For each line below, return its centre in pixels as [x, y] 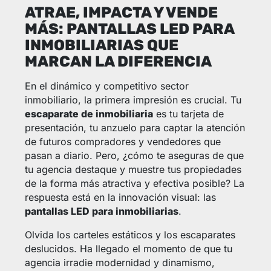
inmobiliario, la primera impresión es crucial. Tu [133, 100]
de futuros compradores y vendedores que [122, 142]
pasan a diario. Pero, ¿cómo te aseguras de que [134, 156]
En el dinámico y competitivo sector [106, 86]
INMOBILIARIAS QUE [101, 45]
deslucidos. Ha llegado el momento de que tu [128, 249]
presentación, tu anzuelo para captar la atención [135, 128]
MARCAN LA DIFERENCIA [118, 62]
